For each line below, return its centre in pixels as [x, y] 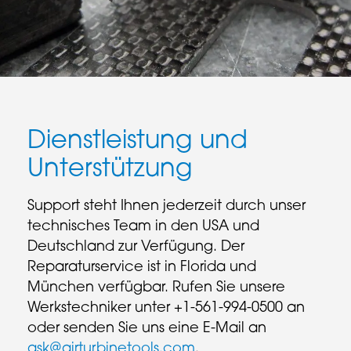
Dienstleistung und [138, 142]
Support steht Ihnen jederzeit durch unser [166, 207]
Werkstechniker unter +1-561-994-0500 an [166, 309]
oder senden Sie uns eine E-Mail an [147, 329]
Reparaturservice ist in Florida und [142, 268]
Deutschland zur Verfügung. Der [136, 248]
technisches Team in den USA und [143, 227]
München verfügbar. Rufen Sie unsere [156, 288]
